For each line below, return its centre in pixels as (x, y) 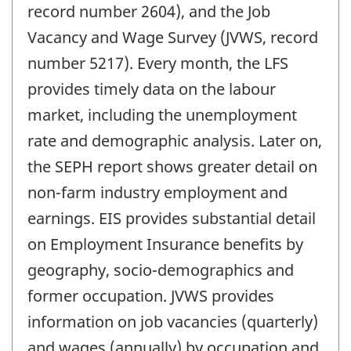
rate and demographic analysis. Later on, (175, 141)
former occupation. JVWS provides (151, 296)
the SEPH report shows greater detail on (172, 167)
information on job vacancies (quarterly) (173, 322)
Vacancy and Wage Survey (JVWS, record (173, 38)
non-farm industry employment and (157, 193)
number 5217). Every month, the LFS (158, 63)
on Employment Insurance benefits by (165, 244)
